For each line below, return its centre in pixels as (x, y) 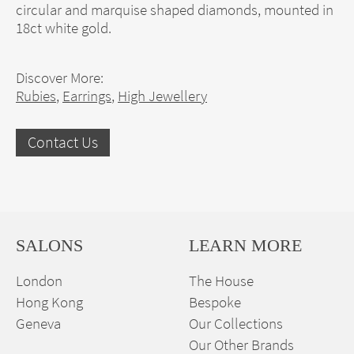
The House (221, 281)
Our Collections (236, 323)
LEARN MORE (245, 245)
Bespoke (215, 302)
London (39, 281)
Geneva (38, 323)
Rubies (36, 96)
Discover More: (60, 77)
